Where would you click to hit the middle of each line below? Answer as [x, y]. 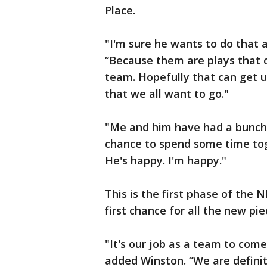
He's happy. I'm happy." [166, 161]
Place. [120, 10]
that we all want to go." [167, 94]
